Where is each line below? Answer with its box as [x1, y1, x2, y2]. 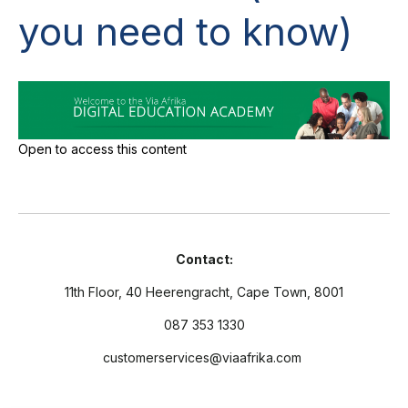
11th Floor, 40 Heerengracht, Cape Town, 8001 [65, 283, 343, 300]
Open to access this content [18, 140, 187, 157]
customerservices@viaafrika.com [103, 349, 305, 365]
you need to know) [18, 8, 352, 55]
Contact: [175, 250, 233, 267]
